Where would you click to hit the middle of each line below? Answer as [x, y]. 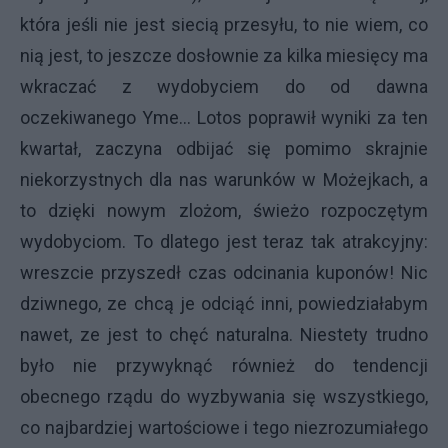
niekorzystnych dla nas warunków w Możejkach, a [224, 179]
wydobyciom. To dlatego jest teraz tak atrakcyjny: [224, 241]
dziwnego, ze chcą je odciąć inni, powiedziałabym [224, 303]
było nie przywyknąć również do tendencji [224, 365]
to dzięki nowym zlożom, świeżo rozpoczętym [224, 210]
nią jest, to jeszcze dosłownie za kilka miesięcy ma [224, 55]
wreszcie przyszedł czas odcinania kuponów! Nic [224, 272]
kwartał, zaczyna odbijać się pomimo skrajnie [224, 148]
